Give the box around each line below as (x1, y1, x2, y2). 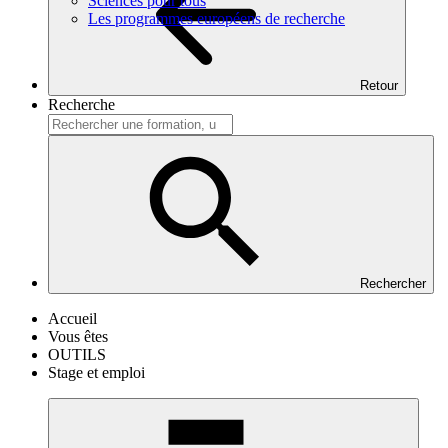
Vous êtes (48, 328, 108, 345)
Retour (360, 78, 398, 93)
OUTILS (48, 346, 106, 363)
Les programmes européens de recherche (88, 10, 345, 27)
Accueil (48, 310, 97, 327)
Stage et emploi (48, 364, 145, 381)
